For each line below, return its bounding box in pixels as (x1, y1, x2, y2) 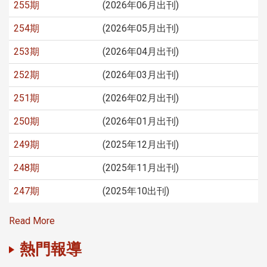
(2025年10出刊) (103, 185, 169, 197)
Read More (9, 215, 55, 227)
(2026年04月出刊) (103, 46, 179, 58)
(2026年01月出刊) (103, 116, 179, 128)
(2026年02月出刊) (103, 92, 179, 104)
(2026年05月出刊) (103, 23, 179, 35)
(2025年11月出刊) (103, 162, 179, 174)
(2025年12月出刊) (103, 139, 179, 151)
